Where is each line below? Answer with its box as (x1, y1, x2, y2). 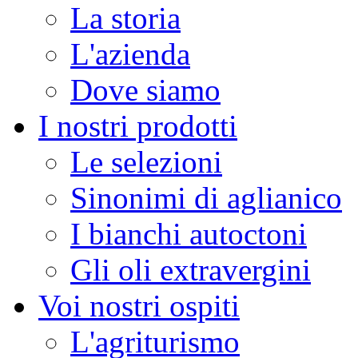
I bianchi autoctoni (70, 217, 307, 251)
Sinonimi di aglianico (70, 181, 342, 215)
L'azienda (70, 37, 190, 71)
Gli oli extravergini (70, 253, 311, 287)
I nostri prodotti (38, 109, 237, 143)
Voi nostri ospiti (38, 288, 240, 323)
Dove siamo (70, 73, 221, 107)
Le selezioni (70, 145, 222, 179)
